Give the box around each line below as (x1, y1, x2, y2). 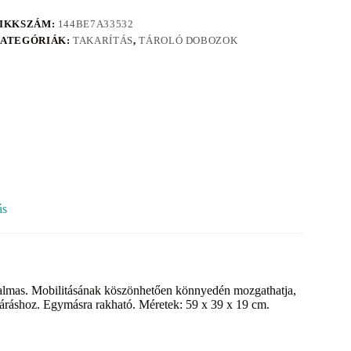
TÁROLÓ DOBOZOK (139, 34, 238, 47)
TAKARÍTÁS (73, 34, 133, 47)
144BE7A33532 (57, 18, 134, 31)
